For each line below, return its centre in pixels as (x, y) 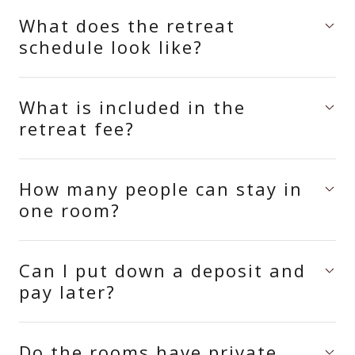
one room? (70, 210)
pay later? (67, 292)
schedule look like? (111, 47)
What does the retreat (127, 25)
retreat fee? (77, 128)
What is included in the (132, 107)
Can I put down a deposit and (162, 270)
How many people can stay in (161, 189)
